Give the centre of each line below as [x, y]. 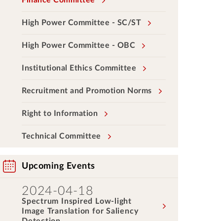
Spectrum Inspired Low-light [77, 201]
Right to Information [60, 113]
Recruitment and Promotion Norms [87, 91]
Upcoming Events [58, 166]
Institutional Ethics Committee [79, 68]
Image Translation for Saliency [80, 211]
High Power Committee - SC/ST [81, 23]
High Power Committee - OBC [78, 45]
